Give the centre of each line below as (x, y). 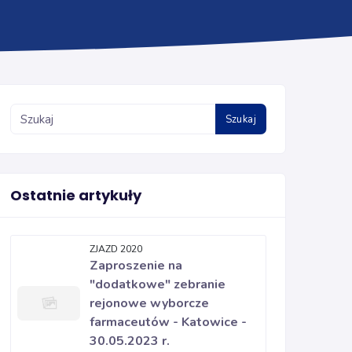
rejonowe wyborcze (149, 303)
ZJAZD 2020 (116, 249)
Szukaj (240, 119)
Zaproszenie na (136, 266)
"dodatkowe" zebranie (158, 284)
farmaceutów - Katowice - (168, 322)
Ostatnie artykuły (76, 195)
